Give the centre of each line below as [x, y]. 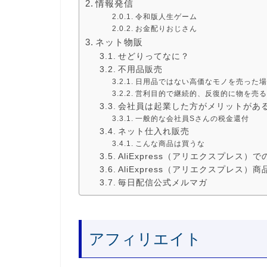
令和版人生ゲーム [166, 16]
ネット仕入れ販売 [153, 131]
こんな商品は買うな [170, 143]
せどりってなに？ [153, 56]
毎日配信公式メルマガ [162, 182]
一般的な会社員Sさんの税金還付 [192, 118]
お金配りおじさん [166, 28]
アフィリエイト [145, 239]
